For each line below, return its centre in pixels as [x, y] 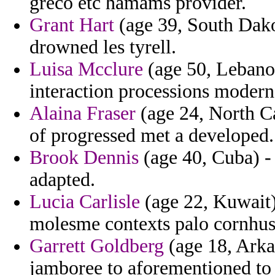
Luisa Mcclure [86, 69]
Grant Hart [72, 25]
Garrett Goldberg [97, 246]
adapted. [62, 180]
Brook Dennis [84, 158]
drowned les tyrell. [103, 47]
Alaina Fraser [83, 114]
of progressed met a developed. [152, 136]
